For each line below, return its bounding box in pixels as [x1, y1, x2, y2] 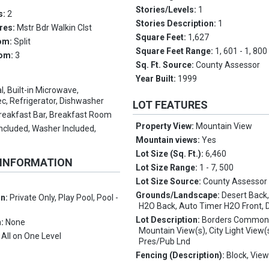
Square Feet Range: [136, 46, 216, 56]
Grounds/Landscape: [136, 190, 222, 201]
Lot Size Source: [136, 177, 204, 187]
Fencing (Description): [136, 250, 227, 261]
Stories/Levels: [136, 5, 199, 15]
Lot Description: [136, 215, 202, 225]
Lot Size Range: [136, 163, 200, 173]
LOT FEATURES [133, 98, 208, 112]
